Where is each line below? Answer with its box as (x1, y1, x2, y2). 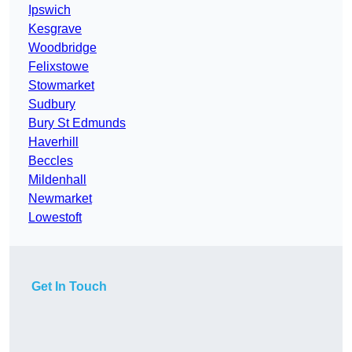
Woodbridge (28, 41, 97, 55)
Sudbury (28, 97, 75, 112)
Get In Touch (31, 280, 107, 294)
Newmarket (28, 192, 92, 206)
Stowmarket (28, 79, 94, 93)
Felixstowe (28, 60, 89, 74)
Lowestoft (28, 211, 82, 225)
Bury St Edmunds (28, 116, 126, 130)
